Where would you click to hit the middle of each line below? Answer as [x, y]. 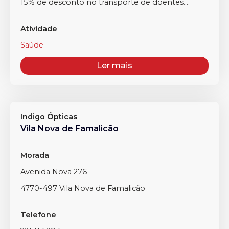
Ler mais [114, 66]
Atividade [39, 29]
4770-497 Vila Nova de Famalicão [83, 188]
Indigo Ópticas [49, 117]
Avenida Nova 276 [54, 172]
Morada [35, 155]
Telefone [38, 215]
